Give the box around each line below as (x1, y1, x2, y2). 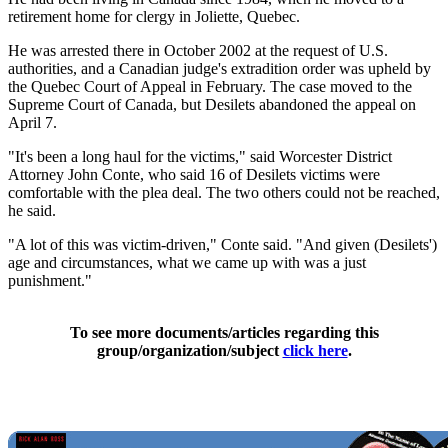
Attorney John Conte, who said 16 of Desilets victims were (8, 165, 380, 183)
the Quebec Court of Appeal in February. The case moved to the (8, 77, 412, 95)
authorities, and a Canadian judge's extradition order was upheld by (8, 59, 431, 77)
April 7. (8, 113, 57, 131)
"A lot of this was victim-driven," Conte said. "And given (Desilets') (8, 235, 437, 253)
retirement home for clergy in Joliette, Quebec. (8, 7, 300, 25)
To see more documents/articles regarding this (69, 323, 379, 341)
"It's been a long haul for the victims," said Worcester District (8, 147, 392, 165)
